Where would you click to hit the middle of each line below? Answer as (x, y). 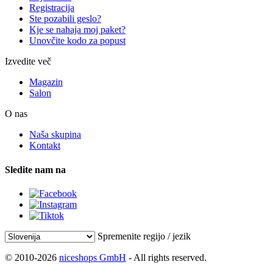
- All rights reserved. (166, 257)
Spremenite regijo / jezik (144, 236)
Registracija (52, 8)
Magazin (46, 82)
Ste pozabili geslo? (65, 19)
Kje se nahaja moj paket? (77, 30)
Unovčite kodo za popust (77, 41)
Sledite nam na (35, 169)
